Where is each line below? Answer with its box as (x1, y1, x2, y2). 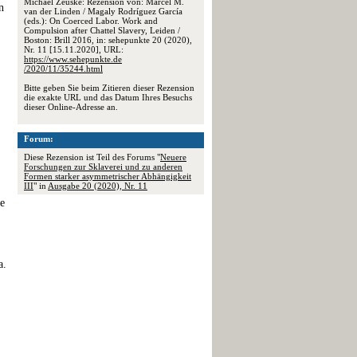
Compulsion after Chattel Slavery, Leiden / (24, 25, 180, 35)
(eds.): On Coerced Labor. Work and (24, 16, 158, 25)
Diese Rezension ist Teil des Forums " (24, 152, 160, 162)
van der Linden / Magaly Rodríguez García (24, 6, 182, 16)
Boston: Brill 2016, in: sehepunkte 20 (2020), (24, 35, 192, 45)
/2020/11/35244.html (24, 64, 103, 73)
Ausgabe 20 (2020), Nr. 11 (48, 181, 147, 190)
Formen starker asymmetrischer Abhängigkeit (24, 171, 191, 181)
